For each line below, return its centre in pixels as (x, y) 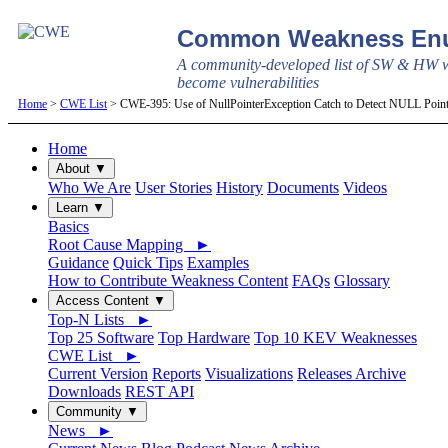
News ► (80, 430)
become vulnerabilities (248, 82)
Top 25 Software (101, 337)
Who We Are (89, 187)
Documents (303, 187)
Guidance (78, 262)
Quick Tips (148, 262)
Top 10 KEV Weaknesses (335, 337)
